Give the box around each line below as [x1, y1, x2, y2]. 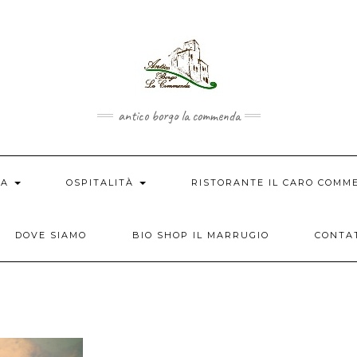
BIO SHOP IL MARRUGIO [131, 229, 269, 241]
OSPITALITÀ [65, 177, 138, 188]
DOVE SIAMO [14, 229, 87, 241]
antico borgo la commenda [117, 107, 240, 124]
